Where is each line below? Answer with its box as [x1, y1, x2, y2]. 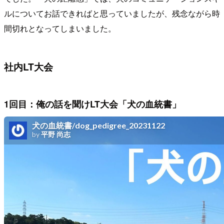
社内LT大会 [4, 59, 53, 74]
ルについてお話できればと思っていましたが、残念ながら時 [4, 7, 220, 19]
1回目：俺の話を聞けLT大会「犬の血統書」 [4, 97, 181, 110]
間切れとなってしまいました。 [4, 22, 116, 34]
